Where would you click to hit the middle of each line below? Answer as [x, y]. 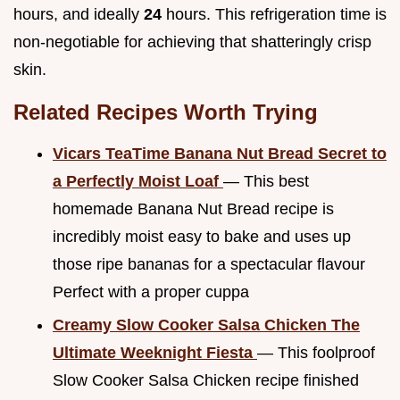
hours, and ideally [79, 15]
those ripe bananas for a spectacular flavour [209, 265]
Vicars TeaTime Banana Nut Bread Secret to [220, 154]
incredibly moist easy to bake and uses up [202, 237]
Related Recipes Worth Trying [166, 112]
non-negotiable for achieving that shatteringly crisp [192, 42]
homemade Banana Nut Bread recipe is [193, 209]
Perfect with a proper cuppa [151, 292]
